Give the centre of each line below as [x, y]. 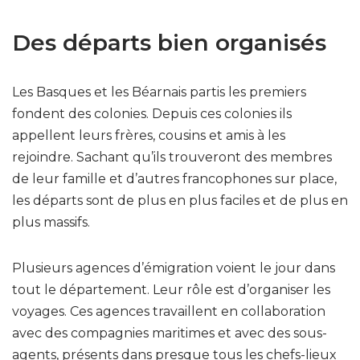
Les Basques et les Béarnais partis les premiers [159, 92]
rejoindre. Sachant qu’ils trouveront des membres [172, 157]
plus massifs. [51, 222]
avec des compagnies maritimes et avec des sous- [170, 333]
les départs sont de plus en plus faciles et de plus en [180, 200]
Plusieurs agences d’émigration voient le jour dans [174, 268]
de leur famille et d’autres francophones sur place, [174, 178]
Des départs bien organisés [169, 42]
